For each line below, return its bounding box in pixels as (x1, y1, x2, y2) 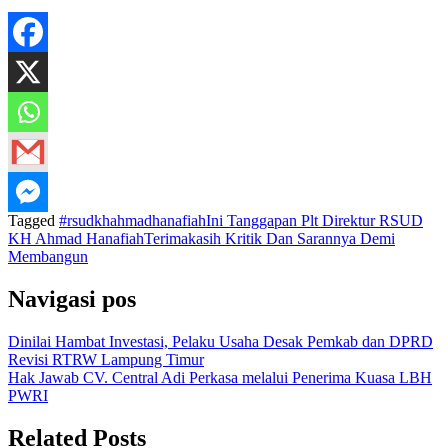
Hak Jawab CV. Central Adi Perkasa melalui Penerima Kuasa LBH (8, 368, 432, 386)
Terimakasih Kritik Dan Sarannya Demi (144, 229, 395, 247)
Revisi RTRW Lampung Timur (8, 350, 204, 368)
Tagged (8, 211, 59, 229)
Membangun (8, 247, 88, 265)
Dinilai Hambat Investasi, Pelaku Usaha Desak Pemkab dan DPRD (8, 332, 433, 350)
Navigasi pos (8, 285, 136, 312)
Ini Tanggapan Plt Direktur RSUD (206, 211, 423, 229)
